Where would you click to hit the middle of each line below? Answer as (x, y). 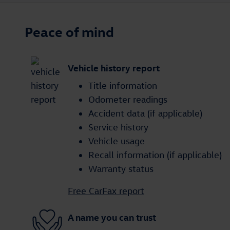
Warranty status (121, 169)
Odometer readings (128, 100)
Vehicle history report (114, 67)
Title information (123, 86)
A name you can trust (112, 217)
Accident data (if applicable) (145, 113)
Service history (118, 127)
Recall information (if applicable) (155, 155)
